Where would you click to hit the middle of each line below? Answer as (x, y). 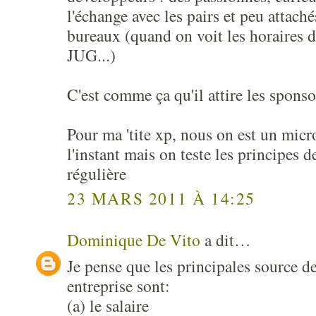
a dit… (226, 239)
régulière (97, 173)
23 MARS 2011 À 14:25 (161, 198)
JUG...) (91, 55)
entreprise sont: (119, 285)
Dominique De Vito (134, 239)
